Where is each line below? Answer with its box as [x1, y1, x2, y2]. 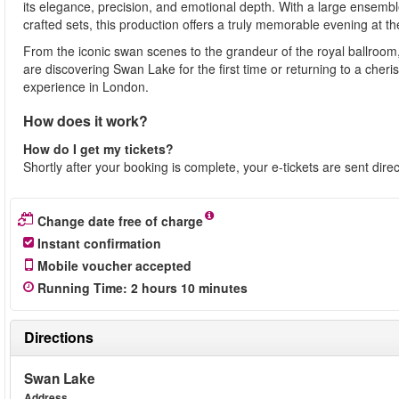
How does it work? [23, 110, 148, 131]
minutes [199, 279, 248, 297]
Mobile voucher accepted [37, 256, 191, 274]
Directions [24, 327, 94, 347]
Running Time [37, 279, 123, 297]
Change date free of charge [37, 212, 203, 230]
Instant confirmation [37, 234, 161, 252]
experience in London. [23, 77, 149, 95]
